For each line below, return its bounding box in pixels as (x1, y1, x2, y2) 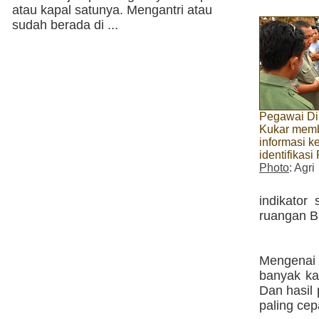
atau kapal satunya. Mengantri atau (12, 3, 212, 17)
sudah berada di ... (12, 18, 118, 32)
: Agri (289, 162, 315, 174)
